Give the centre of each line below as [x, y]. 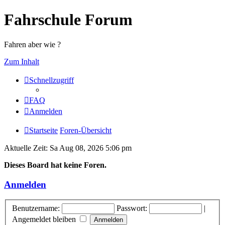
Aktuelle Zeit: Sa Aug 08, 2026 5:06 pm [68, 148]
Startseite [43, 130]
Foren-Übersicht [86, 130]
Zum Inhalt [22, 61]
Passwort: [132, 208]
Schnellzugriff [51, 80]
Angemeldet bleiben [45, 219]
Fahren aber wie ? [32, 44]
